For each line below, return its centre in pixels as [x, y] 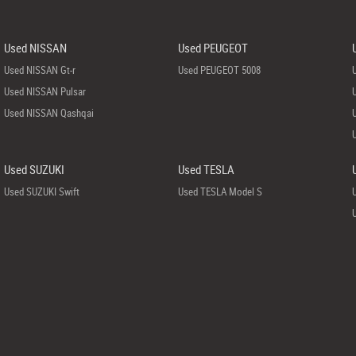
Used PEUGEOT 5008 [219, 70]
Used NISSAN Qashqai [48, 113]
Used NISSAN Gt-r [39, 70]
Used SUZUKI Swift [41, 192]
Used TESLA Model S [220, 192]
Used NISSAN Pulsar [44, 91]
